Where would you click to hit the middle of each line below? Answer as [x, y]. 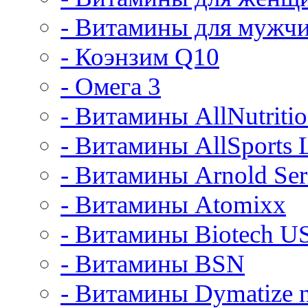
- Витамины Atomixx [173, 205]
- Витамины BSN [153, 264]
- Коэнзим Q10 [140, 57]
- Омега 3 [111, 86]
